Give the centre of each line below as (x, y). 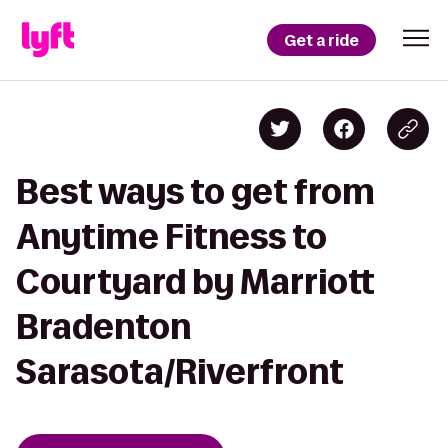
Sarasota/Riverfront (180, 371)
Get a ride (321, 40)
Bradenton (103, 326)
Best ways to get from (195, 191)
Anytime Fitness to (171, 236)
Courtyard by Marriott (195, 281)
